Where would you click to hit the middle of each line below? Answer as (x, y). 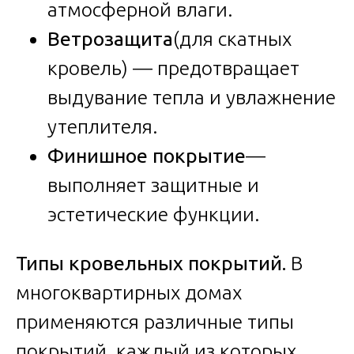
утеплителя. (103, 126)
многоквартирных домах (129, 292)
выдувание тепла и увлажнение (192, 97)
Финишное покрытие (147, 155)
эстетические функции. (154, 214)
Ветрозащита (110, 38)
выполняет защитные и (153, 185)
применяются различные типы (155, 321)
